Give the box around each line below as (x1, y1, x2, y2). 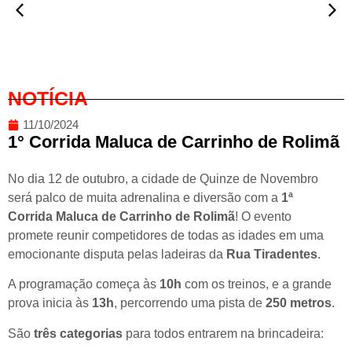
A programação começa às (8, 277, 159, 291)
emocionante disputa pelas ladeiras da (8, 247, 226, 262)
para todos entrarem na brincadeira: (123, 326, 324, 340)
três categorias (34, 326, 123, 340)
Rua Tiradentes (226, 247, 317, 262)
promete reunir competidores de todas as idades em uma (8, 229, 324, 243)
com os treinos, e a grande (181, 277, 332, 291)
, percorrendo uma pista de (114, 296, 266, 310)
